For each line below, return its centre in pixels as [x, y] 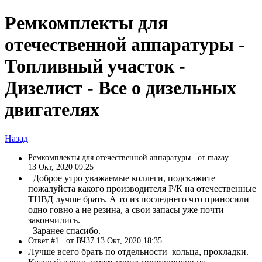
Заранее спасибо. [64, 230]
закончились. [54, 220]
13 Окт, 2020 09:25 [61, 167]
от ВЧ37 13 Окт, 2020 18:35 [114, 240]
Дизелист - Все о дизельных [120, 88]
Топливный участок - [95, 66]
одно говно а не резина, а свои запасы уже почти [126, 209]
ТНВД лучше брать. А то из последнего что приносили [139, 199]
